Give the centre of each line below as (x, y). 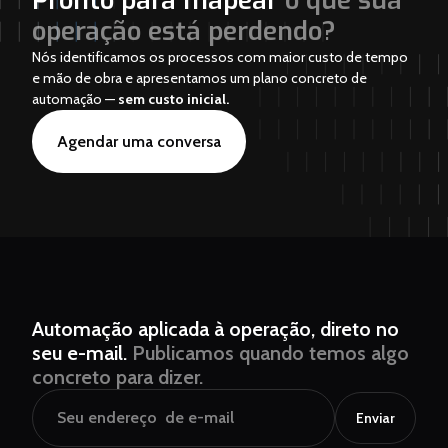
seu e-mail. (82, 352)
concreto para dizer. (117, 376)
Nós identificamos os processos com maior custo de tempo (220, 56)
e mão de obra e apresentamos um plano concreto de (199, 77)
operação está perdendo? (184, 31)
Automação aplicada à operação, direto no (215, 328)
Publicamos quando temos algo (270, 352)
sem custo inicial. (173, 98)
